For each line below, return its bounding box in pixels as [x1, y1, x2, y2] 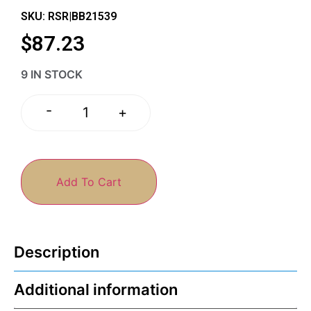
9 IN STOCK [21, 67, 83, 81]
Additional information [14, 280, 178, 299]
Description [14, 243, 99, 262]
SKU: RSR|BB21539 [21, 9, 117, 23]
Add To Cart [56, 175, 121, 190]
